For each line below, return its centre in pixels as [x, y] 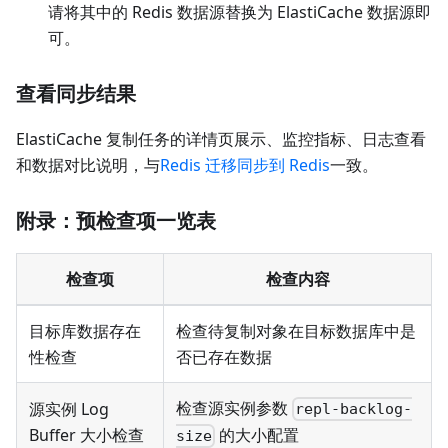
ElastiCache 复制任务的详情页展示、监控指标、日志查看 [221, 138]
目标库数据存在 [85, 330]
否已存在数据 [224, 356]
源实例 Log [69, 408]
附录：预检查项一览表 [116, 220]
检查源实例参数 [234, 407]
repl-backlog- [354, 409]
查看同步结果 [76, 93]
